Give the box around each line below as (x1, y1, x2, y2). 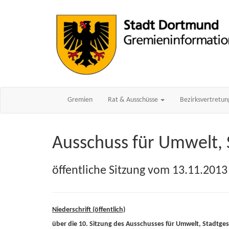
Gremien (67, 96, 93, 104)
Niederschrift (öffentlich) (52, 206, 125, 214)
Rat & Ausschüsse (108, 96, 159, 104)
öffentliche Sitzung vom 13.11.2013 (52, 165, 227, 177)
